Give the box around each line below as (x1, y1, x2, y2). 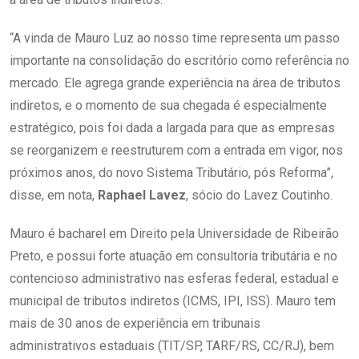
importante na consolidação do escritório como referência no (10, 53, 349, 69)
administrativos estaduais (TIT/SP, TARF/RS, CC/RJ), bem (10, 338, 334, 354)
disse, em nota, (10, 188, 98, 204)
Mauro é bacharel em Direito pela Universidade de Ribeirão (10, 226, 339, 242)
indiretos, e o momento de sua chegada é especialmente (10, 98, 327, 114)
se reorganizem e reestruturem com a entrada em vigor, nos (10, 143, 343, 159)
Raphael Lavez (98, 188, 186, 204)
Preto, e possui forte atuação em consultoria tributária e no (10, 248, 337, 264)
